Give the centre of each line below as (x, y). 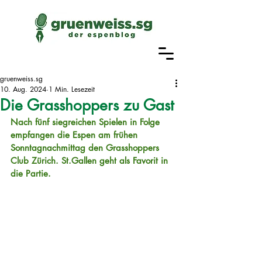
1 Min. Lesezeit (72, 89)
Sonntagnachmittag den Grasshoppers (86, 148)
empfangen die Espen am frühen (75, 135)
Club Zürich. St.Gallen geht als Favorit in (91, 161)
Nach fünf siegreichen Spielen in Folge (87, 122)
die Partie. (34, 173)
